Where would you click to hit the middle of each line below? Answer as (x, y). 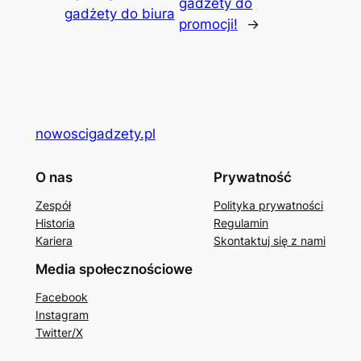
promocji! (209, 24)
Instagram (62, 315)
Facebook (61, 297)
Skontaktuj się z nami (270, 241)
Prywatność (253, 178)
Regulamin (241, 223)
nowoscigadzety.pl (95, 134)
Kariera (54, 241)
